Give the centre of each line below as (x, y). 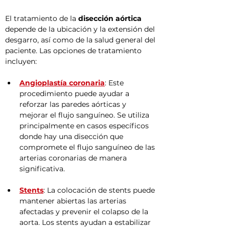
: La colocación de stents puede (100, 190)
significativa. (42, 169)
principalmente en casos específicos (85, 126)
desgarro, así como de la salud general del (81, 40)
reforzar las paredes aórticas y (74, 104)
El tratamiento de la (42, 18)
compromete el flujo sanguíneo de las (88, 147)
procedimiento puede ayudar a (75, 94)
